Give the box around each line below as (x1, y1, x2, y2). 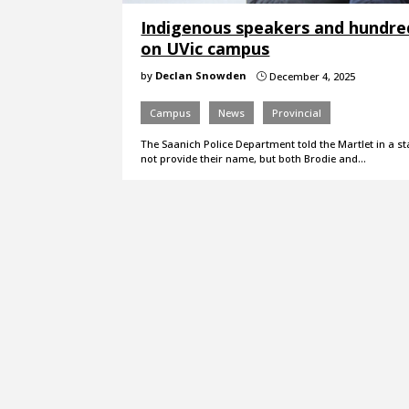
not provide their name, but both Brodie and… (141, 151, 367, 165)
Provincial (272, 105, 322, 120)
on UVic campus (141, 37, 270, 59)
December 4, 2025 (267, 68, 356, 83)
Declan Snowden (155, 68, 247, 82)
